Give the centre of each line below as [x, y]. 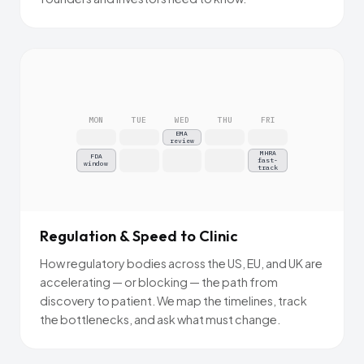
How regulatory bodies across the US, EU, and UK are [181, 263]
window [96, 164]
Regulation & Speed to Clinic [139, 236]
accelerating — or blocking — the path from [159, 282]
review [182, 140]
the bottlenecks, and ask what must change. [160, 319]
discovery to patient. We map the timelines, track [173, 300]
